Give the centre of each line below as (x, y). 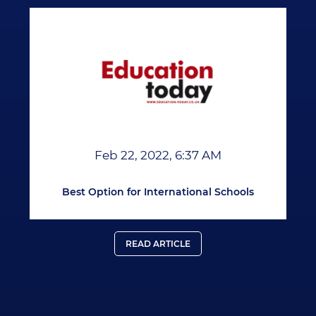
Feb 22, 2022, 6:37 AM (158, 156)
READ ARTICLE (158, 243)
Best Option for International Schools (158, 192)
